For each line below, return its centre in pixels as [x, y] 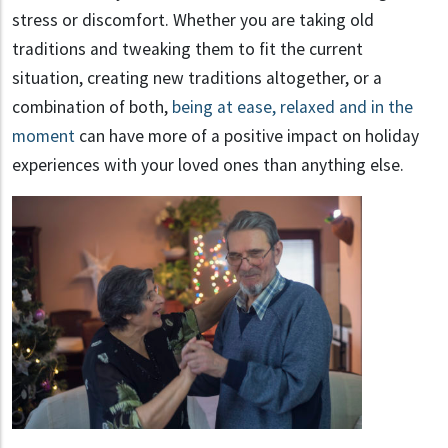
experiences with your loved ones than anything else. [208, 165]
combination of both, [92, 107]
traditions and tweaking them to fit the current [187, 49]
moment [43, 136]
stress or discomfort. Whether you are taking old [193, 20]
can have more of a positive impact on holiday [247, 136]
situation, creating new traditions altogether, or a [197, 78]
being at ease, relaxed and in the [292, 107]
